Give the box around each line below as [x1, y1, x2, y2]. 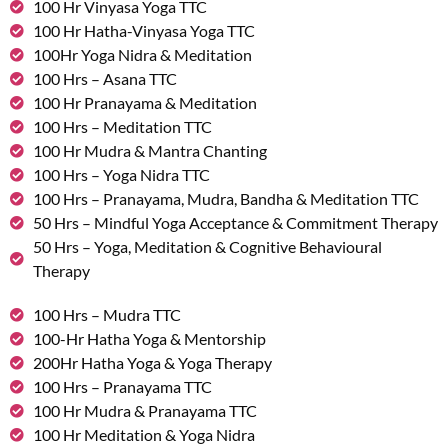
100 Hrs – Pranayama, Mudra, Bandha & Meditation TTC [32, 189, 419, 209]
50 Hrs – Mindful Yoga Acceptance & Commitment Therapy [32, 213, 438, 233]
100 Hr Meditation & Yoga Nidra [32, 425, 255, 445]
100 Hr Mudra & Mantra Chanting [32, 141, 267, 161]
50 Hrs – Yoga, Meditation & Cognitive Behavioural [32, 237, 382, 257]
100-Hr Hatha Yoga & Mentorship [32, 329, 266, 349]
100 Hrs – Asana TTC [32, 69, 177, 89]
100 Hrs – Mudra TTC [32, 305, 181, 325]
